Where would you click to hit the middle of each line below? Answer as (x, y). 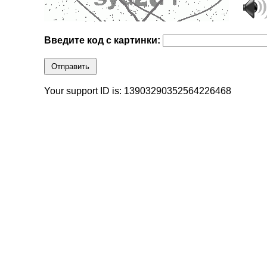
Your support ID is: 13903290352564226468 (138, 91)
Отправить (71, 67)
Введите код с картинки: (104, 41)
